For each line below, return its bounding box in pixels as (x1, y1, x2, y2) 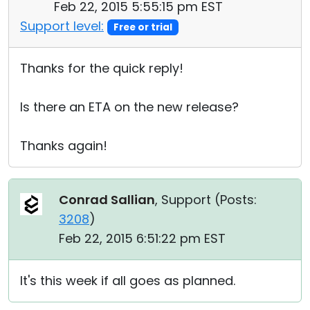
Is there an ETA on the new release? (20, 98, 239, 116)
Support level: (20, 17, 104, 35)
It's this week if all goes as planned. (20, 272, 235, 289)
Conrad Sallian (59, 191, 155, 208)
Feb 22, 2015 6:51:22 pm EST (59, 230, 226, 247)
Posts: (220, 191, 257, 208)
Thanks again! (20, 137, 107, 154)
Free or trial (113, 21, 172, 34)
